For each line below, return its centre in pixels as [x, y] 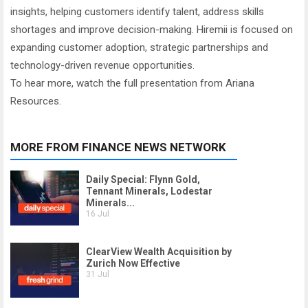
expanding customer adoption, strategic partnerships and [139, 47]
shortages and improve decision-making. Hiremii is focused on [152, 30]
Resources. [36, 101]
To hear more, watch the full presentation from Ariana [132, 83]
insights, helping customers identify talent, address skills [137, 12]
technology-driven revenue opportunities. [102, 65]
